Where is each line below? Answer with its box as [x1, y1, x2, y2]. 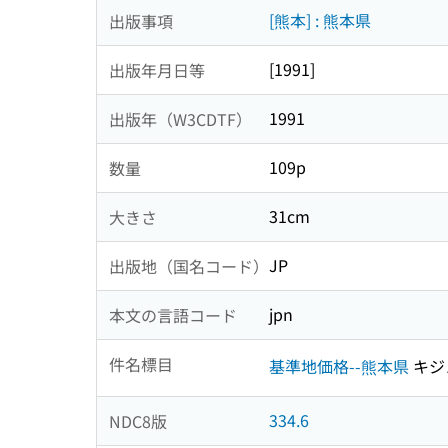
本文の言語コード [109, 302, 237, 327]
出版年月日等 [109, 57, 205, 82]
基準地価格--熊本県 [269, 353, 409, 378]
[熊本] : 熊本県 [269, 8, 371, 33]
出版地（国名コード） [109, 253, 269, 278]
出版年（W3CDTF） [109, 106, 252, 131]
